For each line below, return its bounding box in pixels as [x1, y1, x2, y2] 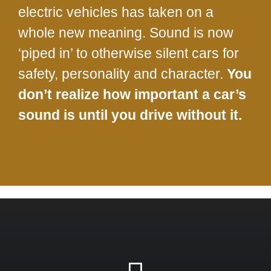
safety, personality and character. [18, 66, 227, 82]
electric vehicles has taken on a [18, 4, 214, 21]
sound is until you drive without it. [18, 107, 242, 123]
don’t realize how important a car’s [18, 87, 246, 103]
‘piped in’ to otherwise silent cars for [18, 45, 239, 62]
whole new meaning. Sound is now [18, 25, 233, 41]
